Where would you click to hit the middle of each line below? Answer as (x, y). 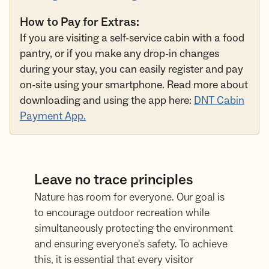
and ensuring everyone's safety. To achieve (131, 244)
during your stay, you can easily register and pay (131, 70)
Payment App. (53, 116)
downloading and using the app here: (107, 101)
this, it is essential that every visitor (114, 260)
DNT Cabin (219, 101)
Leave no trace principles (114, 180)
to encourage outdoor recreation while (122, 213)
